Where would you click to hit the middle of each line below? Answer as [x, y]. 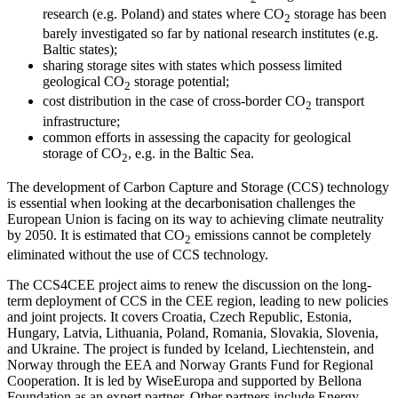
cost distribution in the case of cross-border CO [174, 101]
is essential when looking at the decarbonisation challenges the [181, 203]
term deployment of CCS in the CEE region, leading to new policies [198, 301]
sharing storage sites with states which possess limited [192, 66]
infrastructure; [81, 121]
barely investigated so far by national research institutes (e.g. [211, 34]
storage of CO [82, 153]
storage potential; [180, 82]
